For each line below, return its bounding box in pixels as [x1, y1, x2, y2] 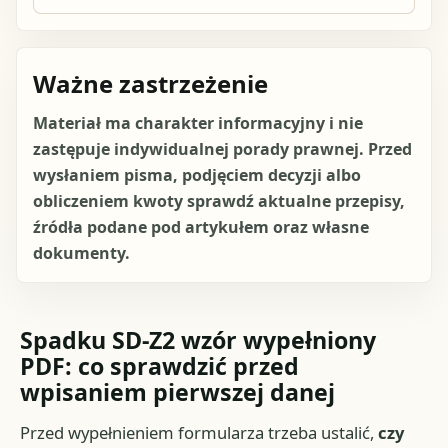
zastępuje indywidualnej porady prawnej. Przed [33, 138, 412, 161]
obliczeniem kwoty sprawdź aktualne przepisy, [33, 190, 405, 213]
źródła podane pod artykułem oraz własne [33, 216, 369, 239]
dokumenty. [33, 242, 130, 265]
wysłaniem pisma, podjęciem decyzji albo [33, 164, 361, 187]
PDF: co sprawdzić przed [20, 350, 300, 383]
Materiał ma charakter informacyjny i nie [33, 112, 363, 135]
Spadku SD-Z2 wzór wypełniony [20, 324, 377, 357]
